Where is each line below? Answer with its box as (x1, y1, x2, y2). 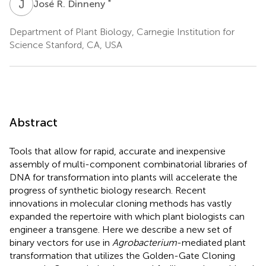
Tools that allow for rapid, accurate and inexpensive (9, 145, 226, 157)
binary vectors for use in (9, 236, 112, 248)
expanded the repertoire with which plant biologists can (9, 210, 245, 222)
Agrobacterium (112, 236, 177, 248)
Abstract (9, 115, 58, 129)
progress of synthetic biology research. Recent (9, 184, 206, 196)
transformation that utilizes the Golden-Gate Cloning (9, 249, 235, 261)
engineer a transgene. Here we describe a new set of (9, 223, 232, 235)
